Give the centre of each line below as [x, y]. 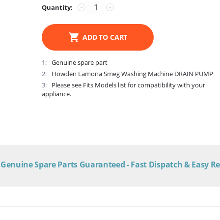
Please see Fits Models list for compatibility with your [129, 85]
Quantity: [57, 7]
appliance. [57, 94]
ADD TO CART [105, 37]
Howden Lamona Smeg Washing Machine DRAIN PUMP [133, 74]
